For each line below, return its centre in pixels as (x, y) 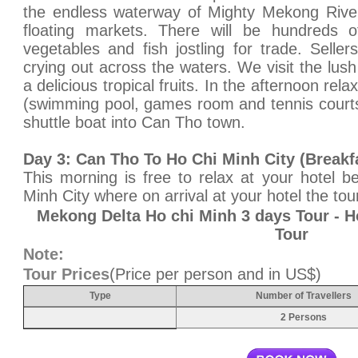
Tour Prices (66, 274)
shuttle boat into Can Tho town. (134, 122)
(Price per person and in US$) (215, 274)
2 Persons (304, 317)
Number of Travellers (304, 296)
